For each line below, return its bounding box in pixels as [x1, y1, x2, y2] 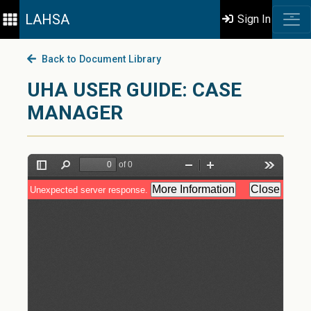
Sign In [235, 12, 271, 26]
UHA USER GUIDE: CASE [27, 78, 242, 101]
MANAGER [27, 101, 123, 124]
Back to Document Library [35, 53, 161, 65]
